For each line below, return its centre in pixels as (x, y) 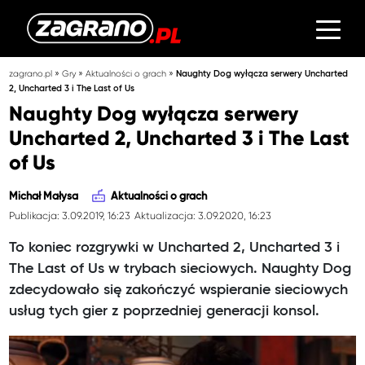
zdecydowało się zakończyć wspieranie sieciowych (179, 290)
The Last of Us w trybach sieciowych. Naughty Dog (180, 268)
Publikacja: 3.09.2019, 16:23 (70, 215)
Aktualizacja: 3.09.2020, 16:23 (202, 215)
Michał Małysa (44, 197)
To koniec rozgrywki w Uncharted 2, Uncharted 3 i (175, 247)
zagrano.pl (31, 73)
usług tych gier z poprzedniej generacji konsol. (165, 311)
